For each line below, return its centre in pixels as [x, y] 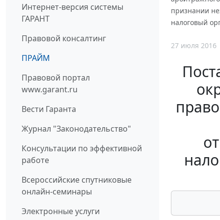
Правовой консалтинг [64, 39]
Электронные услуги [61, 211]
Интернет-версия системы [72, 7]
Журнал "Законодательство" [76, 129]
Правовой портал [56, 78]
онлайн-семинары [57, 192]
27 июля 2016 [194, 46]
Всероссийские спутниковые [77, 180]
